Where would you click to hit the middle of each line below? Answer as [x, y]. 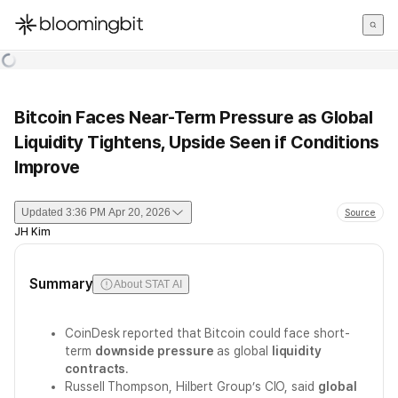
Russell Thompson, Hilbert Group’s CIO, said [191, 386]
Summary [61, 284]
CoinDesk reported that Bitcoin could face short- [207, 333]
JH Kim [32, 232]
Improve [47, 167]
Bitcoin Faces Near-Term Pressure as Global [193, 117]
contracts [96, 369]
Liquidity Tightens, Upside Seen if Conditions [197, 142]
